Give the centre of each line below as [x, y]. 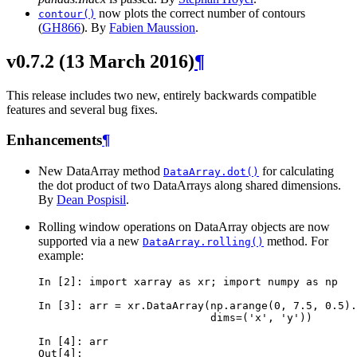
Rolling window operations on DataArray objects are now [184, 226]
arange [249, 305]
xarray [153, 281]
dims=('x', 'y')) [175, 317]
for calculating [296, 171]
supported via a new [90, 241]
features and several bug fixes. [82, 109]
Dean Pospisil [91, 199]
